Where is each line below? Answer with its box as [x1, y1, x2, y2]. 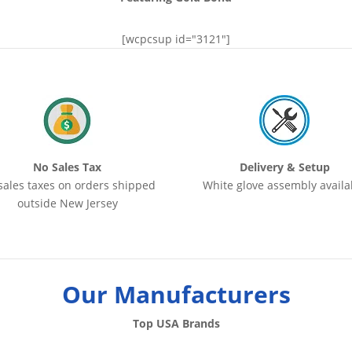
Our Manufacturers [61, 277, 291, 310]
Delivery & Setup [239, 159, 330, 175]
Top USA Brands [132, 315, 220, 331]
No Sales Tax [33, 159, 102, 175]
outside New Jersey [16, 196, 118, 211]
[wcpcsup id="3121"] [122, 31, 230, 47]
